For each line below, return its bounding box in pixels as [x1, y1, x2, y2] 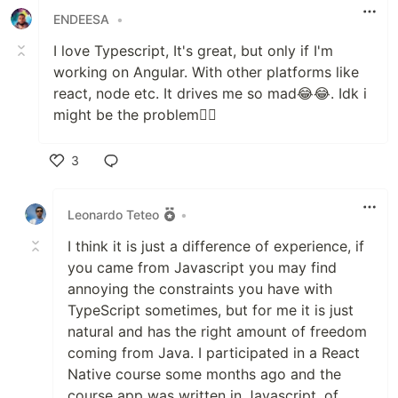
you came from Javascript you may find [68, 259, 337, 277]
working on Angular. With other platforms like [53, 63, 359, 82]
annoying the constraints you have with [68, 280, 332, 298]
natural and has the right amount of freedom [68, 322, 367, 341]
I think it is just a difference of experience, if [68, 237, 364, 256]
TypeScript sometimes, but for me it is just [68, 301, 354, 320]
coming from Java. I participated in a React [68, 344, 360, 362]
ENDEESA [53, 11, 109, 27]
